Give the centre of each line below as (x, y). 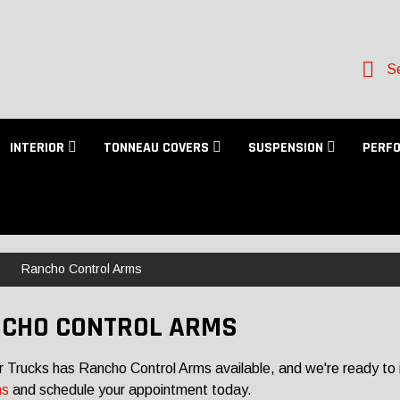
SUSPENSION (287, 148)
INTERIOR (39, 148)
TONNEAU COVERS (158, 148)
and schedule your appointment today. (132, 390)
